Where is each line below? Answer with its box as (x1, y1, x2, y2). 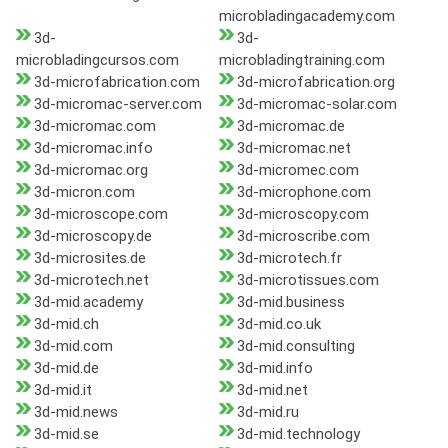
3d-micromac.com (34, 117, 156, 136)
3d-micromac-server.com (34, 95, 202, 114)
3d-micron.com (34, 183, 135, 202)
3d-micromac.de (236, 117, 345, 136)
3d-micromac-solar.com (236, 95, 397, 114)
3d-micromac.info (34, 139, 153, 158)
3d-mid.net (236, 381, 308, 400)
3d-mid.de (34, 359, 99, 378)
